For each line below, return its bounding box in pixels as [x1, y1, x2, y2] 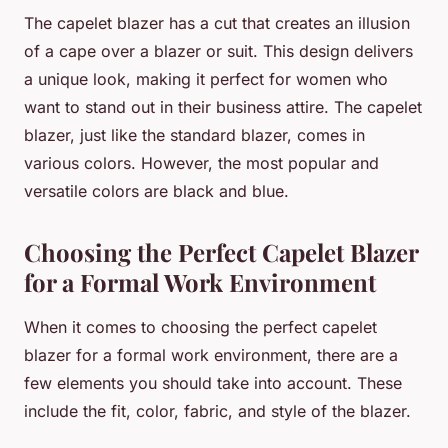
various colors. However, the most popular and [24, 153, 379, 174]
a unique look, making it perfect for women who [24, 69, 388, 90]
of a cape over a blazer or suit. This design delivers [24, 41, 413, 62]
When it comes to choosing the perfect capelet [24, 317, 377, 338]
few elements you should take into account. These [24, 373, 402, 394]
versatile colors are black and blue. [24, 181, 289, 202]
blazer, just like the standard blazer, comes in [24, 125, 365, 146]
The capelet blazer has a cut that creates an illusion [24, 13, 410, 34]
